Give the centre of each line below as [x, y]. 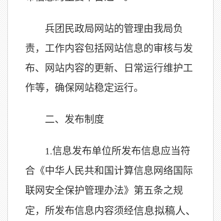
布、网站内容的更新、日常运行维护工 [109, 68]
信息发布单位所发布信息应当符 [121, 151]
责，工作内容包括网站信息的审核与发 [109, 48]
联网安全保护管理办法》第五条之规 [104, 190]
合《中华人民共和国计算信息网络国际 [109, 171]
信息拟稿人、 [165, 211]
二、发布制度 [74, 119]
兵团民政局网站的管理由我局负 [114, 29]
